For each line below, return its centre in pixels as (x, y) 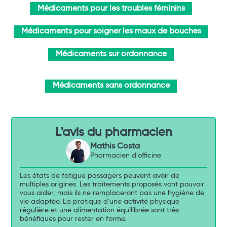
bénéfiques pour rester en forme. (73, 219)
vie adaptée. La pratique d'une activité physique (100, 201)
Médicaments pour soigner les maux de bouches (111, 31)
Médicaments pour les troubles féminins (111, 8)
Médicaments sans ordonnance (111, 86)
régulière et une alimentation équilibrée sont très (100, 210)
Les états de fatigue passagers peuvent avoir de (100, 176)
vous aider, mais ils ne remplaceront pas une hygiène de (112, 193)
